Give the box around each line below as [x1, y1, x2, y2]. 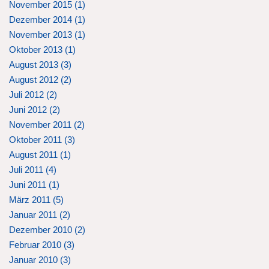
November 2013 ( [9, 29, 77, 40]
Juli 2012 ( [9, 89, 49, 100]
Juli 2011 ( [9, 165, 49, 175]
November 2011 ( [9, 119, 77, 130]
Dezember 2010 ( [9, 225, 77, 235]
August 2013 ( [9, 59, 64, 70]
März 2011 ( [9, 195, 56, 205]
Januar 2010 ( [9, 255, 63, 265]
